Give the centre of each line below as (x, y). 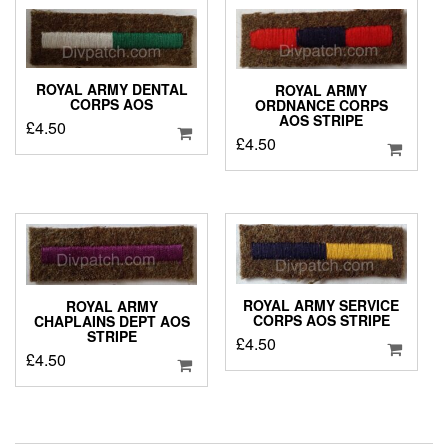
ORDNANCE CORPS (321, 104)
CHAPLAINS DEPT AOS (111, 320)
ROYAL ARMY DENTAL (111, 89)
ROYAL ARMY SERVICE (321, 305)
